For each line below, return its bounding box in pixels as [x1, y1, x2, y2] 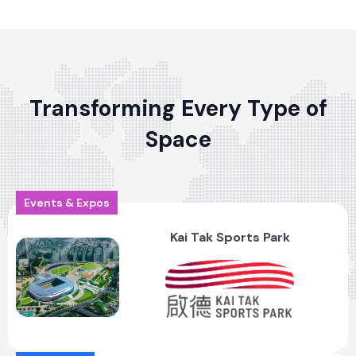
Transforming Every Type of [29, 93, 327, 123]
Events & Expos [24, 195, 110, 210]
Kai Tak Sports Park [169, 228, 290, 246]
